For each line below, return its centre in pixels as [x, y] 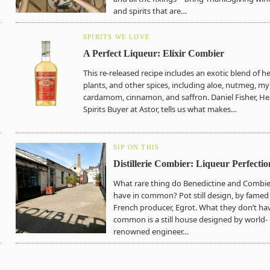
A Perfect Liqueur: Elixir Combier [154, 53]
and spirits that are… [150, 11]
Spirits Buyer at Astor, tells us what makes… [160, 109]
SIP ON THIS [137, 147]
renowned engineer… [151, 231]
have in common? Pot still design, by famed [191, 195]
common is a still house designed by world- [190, 219]
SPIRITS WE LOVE [117, 37]
